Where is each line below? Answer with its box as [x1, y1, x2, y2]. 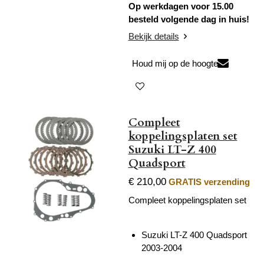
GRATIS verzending [168, 177, 250, 187]
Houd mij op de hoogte [131, 58, 218, 68]
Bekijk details [128, 31, 179, 42]
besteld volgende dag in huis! [128, 14, 249, 24]
